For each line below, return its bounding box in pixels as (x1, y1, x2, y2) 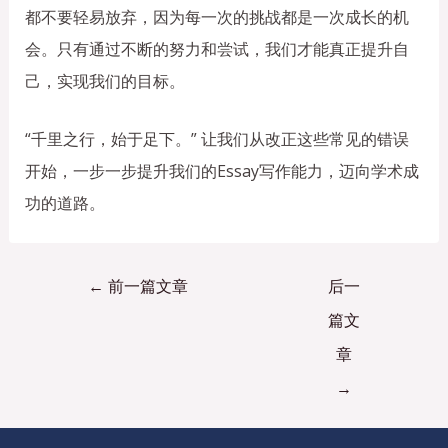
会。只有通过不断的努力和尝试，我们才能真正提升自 (24, 37, 409, 60)
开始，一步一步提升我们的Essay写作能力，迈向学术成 (24, 159, 419, 182)
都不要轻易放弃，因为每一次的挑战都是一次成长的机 (24, 5, 409, 28)
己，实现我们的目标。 (24, 69, 185, 92)
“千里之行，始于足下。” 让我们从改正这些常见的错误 (24, 127, 409, 150)
